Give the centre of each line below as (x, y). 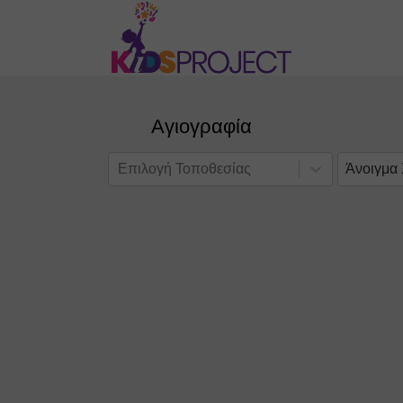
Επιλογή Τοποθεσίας (184, 168)
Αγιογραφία (201, 126)
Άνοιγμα (372, 168)
